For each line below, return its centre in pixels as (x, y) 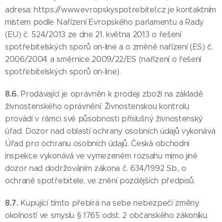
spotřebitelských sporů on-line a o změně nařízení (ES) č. (109, 47)
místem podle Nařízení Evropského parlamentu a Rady (104, 22)
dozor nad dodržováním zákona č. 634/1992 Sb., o (96, 168)
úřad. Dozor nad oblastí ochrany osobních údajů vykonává (110, 131)
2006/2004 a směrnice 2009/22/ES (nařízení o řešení (103, 59)
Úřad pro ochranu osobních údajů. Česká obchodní (97, 143)
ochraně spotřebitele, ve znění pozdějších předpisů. (100, 181)
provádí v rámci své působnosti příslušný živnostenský (104, 119)
